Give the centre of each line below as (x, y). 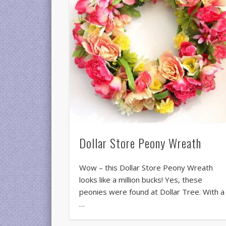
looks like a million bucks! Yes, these (141, 180)
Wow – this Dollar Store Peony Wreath (146, 168)
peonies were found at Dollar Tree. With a (152, 192)
